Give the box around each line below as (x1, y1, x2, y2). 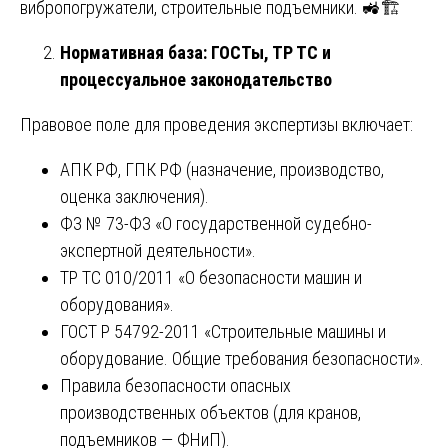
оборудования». (60, 293, 174, 315)
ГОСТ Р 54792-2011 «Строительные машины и (60, 320, 386, 342)
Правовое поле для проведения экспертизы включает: (20, 113, 413, 135)
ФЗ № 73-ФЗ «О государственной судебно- (60, 212, 372, 234)
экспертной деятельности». (60, 239, 256, 261)
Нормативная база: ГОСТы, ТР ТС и (60, 41, 331, 63)
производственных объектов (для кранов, (60, 401, 361, 423)
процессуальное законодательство (60, 68, 332, 90)
